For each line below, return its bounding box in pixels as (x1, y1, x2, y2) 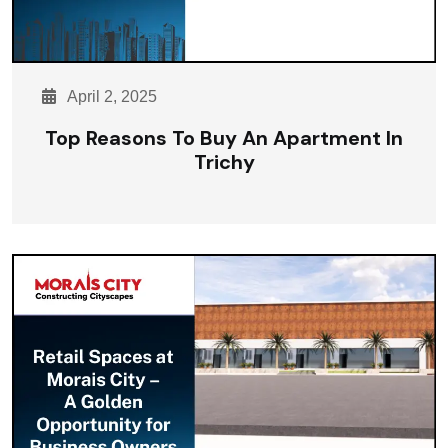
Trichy (193, 149, 255, 175)
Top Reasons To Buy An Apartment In (45, 125, 403, 151)
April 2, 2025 (64, 88, 157, 105)
